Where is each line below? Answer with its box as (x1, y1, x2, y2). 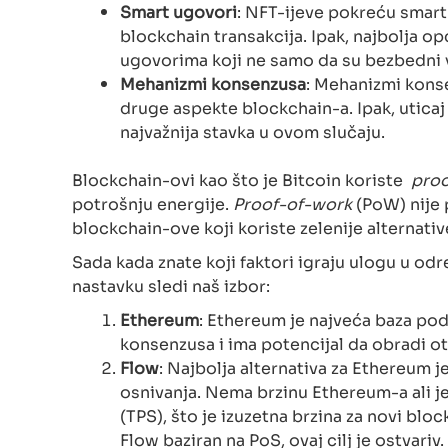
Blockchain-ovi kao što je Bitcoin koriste (72, 166, 411, 191)
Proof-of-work (233, 190, 356, 215)
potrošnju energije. (72, 190, 233, 215)
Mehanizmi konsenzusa (120, 70, 306, 95)
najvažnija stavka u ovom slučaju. (120, 118, 385, 143)
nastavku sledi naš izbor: (72, 272, 270, 297)
